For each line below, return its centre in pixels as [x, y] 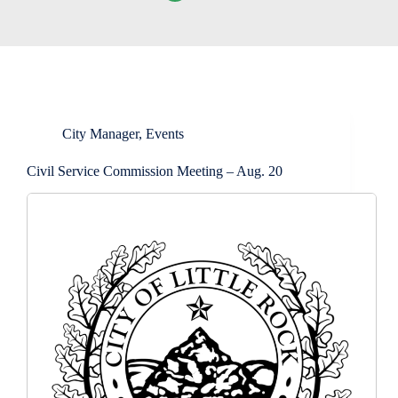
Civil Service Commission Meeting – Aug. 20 [155, 171]
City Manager [100, 134]
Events [165, 134]
